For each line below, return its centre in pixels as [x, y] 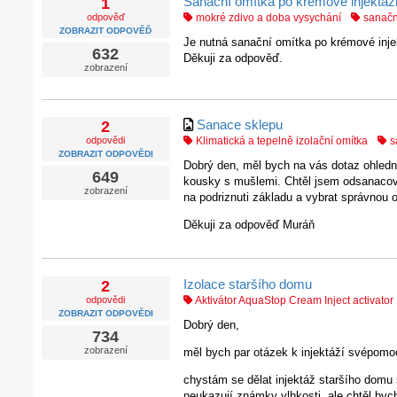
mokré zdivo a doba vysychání [267, 18]
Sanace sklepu [239, 125]
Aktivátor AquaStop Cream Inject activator [293, 300]
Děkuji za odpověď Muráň [249, 224]
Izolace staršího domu [247, 284]
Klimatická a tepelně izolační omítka [280, 141]
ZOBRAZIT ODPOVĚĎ [106, 30]
